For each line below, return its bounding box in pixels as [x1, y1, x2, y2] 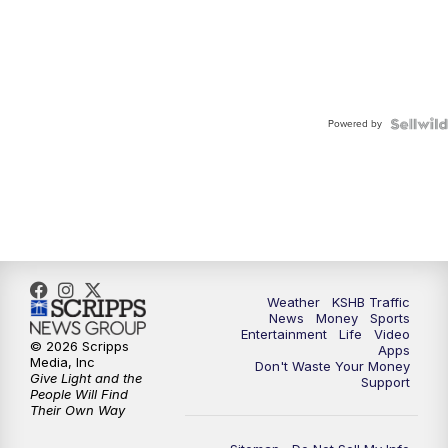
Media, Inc [30, 354, 95, 371]
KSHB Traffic [332, 293, 410, 310]
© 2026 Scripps [30, 338, 129, 355]
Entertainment [241, 325, 327, 342]
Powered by [328, 115, 382, 131]
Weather [267, 293, 320, 310]
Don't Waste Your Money [255, 357, 410, 374]
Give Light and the [30, 370, 142, 387]
